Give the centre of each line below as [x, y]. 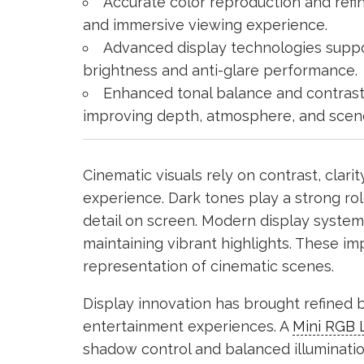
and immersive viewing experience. [205, 24]
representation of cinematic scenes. [208, 266]
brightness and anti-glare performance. [220, 70]
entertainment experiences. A [188, 326]
